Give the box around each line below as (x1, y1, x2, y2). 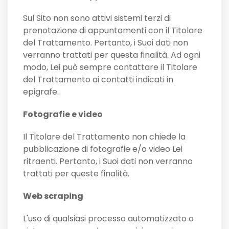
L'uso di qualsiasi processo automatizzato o (23, 213, 194, 225)
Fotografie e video (23, 108, 103, 121)
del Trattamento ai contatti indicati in (23, 74, 173, 86)
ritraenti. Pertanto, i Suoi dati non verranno (23, 155, 193, 168)
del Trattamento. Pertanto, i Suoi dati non (23, 37, 188, 49)
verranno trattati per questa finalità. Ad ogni (23, 49, 200, 61)
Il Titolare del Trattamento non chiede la (23, 131, 186, 143)
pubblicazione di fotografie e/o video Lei (23, 143, 182, 155)
